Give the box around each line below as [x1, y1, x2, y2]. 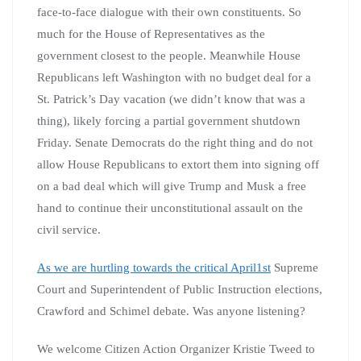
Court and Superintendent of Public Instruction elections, [37, 282, 322, 296]
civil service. [37, 222, 101, 236]
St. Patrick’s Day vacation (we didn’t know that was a [37, 92, 305, 106]
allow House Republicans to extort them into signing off [37, 157, 319, 171]
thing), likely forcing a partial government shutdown [37, 114, 301, 127]
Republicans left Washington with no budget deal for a [37, 70, 311, 84]
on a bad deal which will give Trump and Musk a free [37, 179, 306, 193]
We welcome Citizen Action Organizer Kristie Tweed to [37, 342, 315, 355]
